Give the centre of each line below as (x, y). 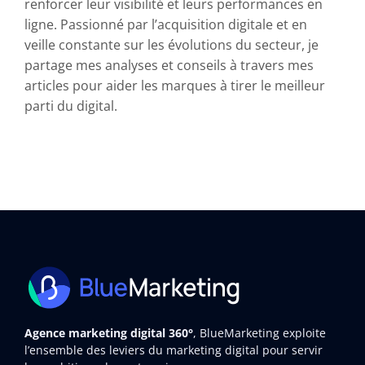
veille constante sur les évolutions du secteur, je (172, 45)
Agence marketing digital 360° (108, 333)
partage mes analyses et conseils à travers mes (169, 65)
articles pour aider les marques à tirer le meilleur (175, 86)
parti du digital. (71, 106)
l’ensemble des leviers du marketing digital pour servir (173, 350)
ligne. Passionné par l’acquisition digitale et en (166, 24)
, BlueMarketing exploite (259, 333)
